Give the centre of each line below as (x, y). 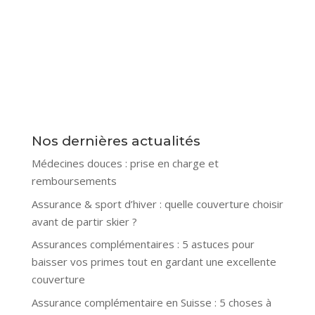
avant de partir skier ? (84, 221)
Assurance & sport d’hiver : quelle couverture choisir (157, 204)
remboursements (74, 181)
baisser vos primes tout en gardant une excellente (154, 262)
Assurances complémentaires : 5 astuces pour (143, 244)
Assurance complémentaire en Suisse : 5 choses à (151, 302)
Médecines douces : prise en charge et (125, 163)
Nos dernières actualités (116, 141)
